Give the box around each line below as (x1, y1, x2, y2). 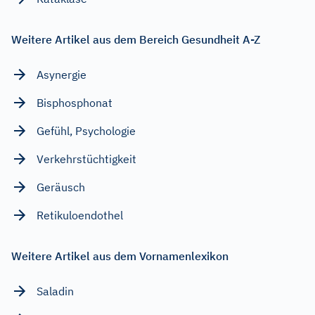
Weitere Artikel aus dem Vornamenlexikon (11, 249, 229, 264)
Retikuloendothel (37, 208, 123, 223)
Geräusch (37, 180, 85, 195)
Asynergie (37, 67, 86, 82)
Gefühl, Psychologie (37, 124, 136, 139)
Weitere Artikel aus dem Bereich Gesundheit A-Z (11, 32, 260, 47)
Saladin (37, 284, 74, 299)
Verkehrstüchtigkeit (37, 152, 136, 167)
